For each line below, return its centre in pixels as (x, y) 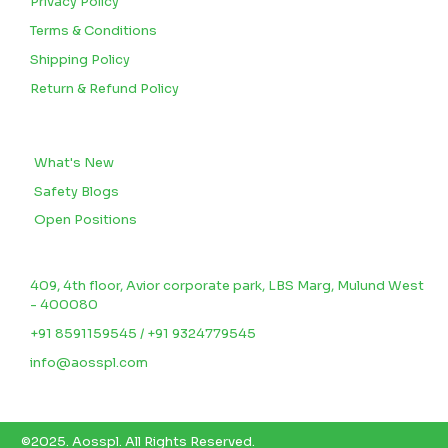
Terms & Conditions (93, 30)
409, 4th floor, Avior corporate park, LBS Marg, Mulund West (227, 285)
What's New (74, 162)
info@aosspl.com (89, 362)
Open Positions (85, 219)
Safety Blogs (76, 191)
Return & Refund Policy (104, 88)
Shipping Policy (80, 59)
